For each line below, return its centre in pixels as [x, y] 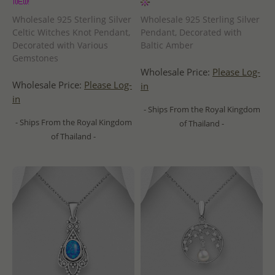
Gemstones [35, 58]
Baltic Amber [167, 45]
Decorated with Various [60, 45]
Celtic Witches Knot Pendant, [71, 33]
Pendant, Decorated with [191, 33]
